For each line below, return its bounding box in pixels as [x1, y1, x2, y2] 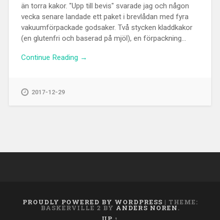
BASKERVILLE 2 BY [40, 204, 116, 212]
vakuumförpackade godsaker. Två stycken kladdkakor [21, 23, 192, 32]
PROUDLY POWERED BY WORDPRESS [22, 198, 163, 206]
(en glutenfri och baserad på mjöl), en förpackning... [21, 33, 186, 43]
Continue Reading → [21, 53, 87, 62]
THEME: [168, 198, 198, 206]
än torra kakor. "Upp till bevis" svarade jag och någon [21, 1, 189, 10]
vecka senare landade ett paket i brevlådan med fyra [21, 12, 189, 21]
